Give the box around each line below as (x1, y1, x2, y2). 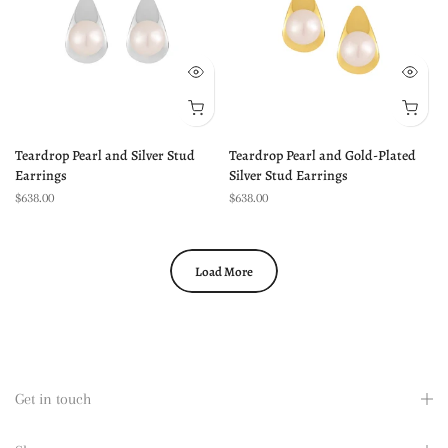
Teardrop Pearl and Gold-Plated (229, 146, 416, 165)
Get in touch (15, 390, 91, 408)
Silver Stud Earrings (229, 166, 348, 185)
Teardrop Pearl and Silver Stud (15, 146, 195, 165)
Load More (195, 262, 253, 280)
